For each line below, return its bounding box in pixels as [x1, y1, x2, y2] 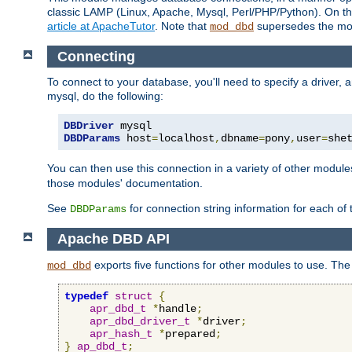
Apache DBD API [57, 231, 170, 247]
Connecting [57, 48, 135, 64]
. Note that [155, 19, 210, 32]
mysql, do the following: [47, 90, 163, 103]
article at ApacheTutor [47, 19, 155, 32]
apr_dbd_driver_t [90, 314, 190, 328]
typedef [64, 289, 108, 302]
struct [115, 289, 152, 302]
